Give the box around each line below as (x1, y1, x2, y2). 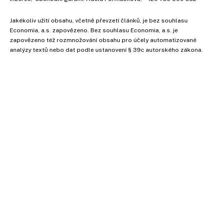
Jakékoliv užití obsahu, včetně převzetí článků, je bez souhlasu (10, 17, 188, 24)
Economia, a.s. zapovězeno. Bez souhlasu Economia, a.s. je (10, 26, 178, 34)
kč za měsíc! (138, 156, 182, 165)
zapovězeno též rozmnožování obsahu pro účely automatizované (10, 36, 197, 44)
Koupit (102, 210, 126, 218)
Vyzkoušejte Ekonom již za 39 (108, 146, 213, 154)
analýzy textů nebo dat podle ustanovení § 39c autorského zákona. (10, 46, 203, 53)
